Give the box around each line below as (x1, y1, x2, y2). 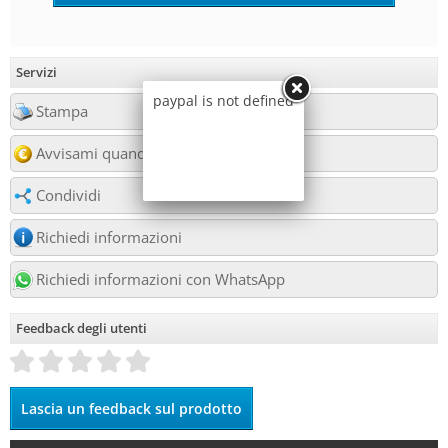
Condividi (36, 185, 101, 206)
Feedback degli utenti (16, 319, 147, 337)
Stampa (36, 101, 88, 122)
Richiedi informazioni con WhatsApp (36, 269, 285, 290)
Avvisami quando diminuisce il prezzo (36, 143, 296, 164)
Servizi (16, 63, 57, 81)
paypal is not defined (153, 91, 294, 110)
